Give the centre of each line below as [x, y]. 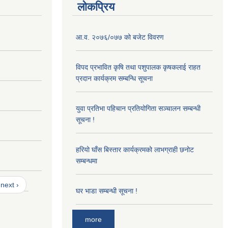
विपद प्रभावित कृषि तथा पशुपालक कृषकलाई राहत [138, 67]
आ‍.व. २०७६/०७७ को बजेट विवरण [120, 37]
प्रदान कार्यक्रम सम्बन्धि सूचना [114, 78]
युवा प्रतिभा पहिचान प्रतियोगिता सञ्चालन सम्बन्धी [138, 108]
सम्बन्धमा [87, 161]
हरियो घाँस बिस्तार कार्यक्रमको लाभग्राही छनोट [135, 149]
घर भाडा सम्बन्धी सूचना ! [107, 191]
